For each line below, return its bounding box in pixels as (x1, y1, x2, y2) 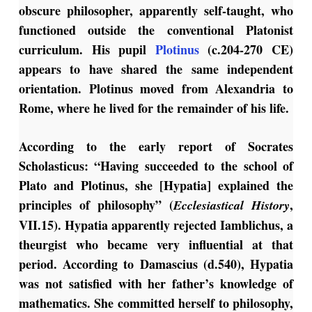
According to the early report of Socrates (18, 137, 294, 156)
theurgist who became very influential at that (18, 235, 294, 254)
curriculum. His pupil (18, 40, 155, 59)
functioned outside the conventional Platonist (18, 21, 294, 40)
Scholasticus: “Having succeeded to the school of (18, 157, 294, 175)
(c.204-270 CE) (198, 40, 294, 59)
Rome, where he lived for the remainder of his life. (18, 99, 289, 118)
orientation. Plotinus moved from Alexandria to (18, 79, 294, 98)
